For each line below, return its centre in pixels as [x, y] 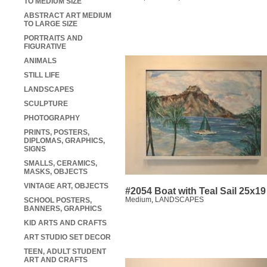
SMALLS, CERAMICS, [60, 164]
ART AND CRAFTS [56, 260]
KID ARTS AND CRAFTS [65, 223]
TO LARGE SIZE [51, 24]
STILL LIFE [42, 75]
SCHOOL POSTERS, [58, 201]
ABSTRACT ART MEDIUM [68, 16]
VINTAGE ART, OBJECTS [66, 186]
